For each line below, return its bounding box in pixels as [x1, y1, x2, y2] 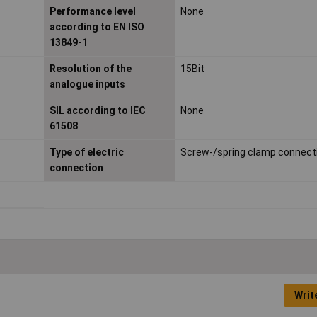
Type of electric [49, 146, 124, 158]
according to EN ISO [49, 21, 144, 33]
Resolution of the [49, 62, 132, 74]
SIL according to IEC [49, 104, 146, 116]
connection [49, 161, 103, 173]
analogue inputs [49, 78, 125, 90]
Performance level [49, 5, 136, 17]
